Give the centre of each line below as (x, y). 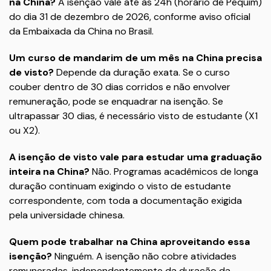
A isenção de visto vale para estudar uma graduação (135, 157)
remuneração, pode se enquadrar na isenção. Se (116, 101)
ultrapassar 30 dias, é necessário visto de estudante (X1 (133, 116)
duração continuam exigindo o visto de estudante (120, 186)
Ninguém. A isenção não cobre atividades (144, 256)
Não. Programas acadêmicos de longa (174, 171)
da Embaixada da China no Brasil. (81, 31)
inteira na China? (49, 171)
